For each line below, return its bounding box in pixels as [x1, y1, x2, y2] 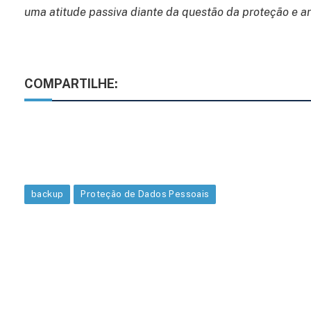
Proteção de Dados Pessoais [81, 189, 210, 200]
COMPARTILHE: [24, 76, 118, 92]
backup [31, 189, 64, 200]
